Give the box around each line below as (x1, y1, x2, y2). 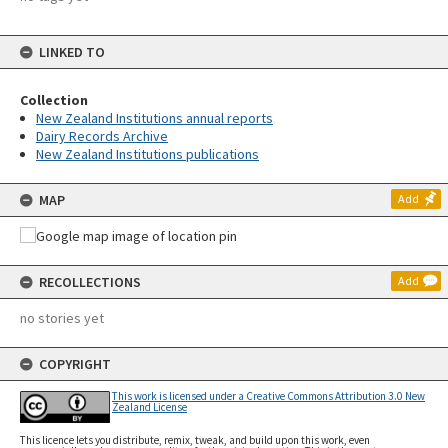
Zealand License (112, 400, 187, 414)
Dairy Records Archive (36, 127, 168, 145)
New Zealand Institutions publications (36, 145, 259, 163)
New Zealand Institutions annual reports (36, 109, 273, 127)
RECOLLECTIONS (39, 273, 141, 291)
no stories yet (20, 309, 104, 327)
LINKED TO (39, 43, 105, 61)
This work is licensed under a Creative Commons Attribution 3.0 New (112, 389, 425, 403)
